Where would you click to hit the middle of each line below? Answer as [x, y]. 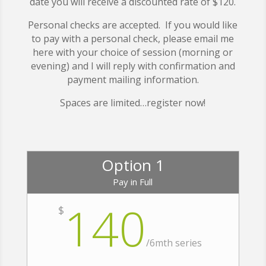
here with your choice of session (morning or [133, 52]
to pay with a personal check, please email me [133, 39]
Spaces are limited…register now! [133, 103]
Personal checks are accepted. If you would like [133, 25]
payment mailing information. [133, 80]
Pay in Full [133, 182]
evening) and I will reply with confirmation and [133, 66]
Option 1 [133, 165]
